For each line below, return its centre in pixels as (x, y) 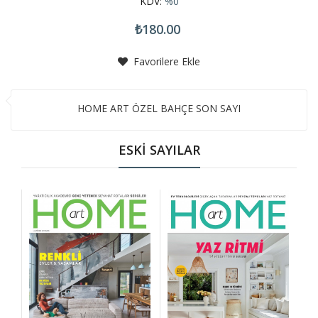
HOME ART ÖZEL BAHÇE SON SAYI (159, 109)
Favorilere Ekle (165, 62)
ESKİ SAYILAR (159, 150)
